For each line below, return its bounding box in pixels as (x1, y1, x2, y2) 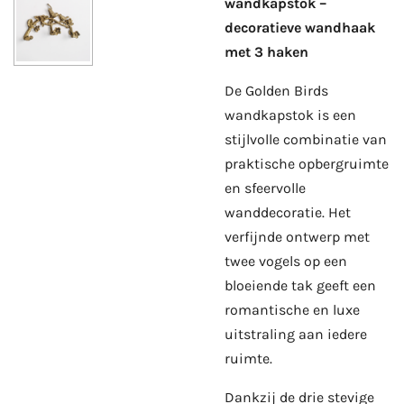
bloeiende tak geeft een (225, 276, 376, 294)
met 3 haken (225, 42, 308, 60)
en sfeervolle (225, 179, 306, 197)
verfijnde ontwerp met (225, 227, 370, 245)
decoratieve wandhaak (225, 18, 375, 36)
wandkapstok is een (225, 106, 356, 124)
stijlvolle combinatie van (225, 130, 387, 148)
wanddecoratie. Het (225, 203, 351, 221)
